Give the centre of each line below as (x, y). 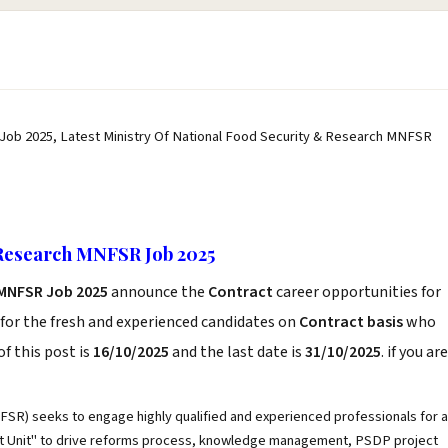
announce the (158, 292)
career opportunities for (358, 292)
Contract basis (351, 322)
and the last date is (237, 352)
